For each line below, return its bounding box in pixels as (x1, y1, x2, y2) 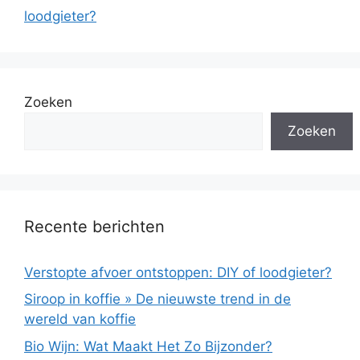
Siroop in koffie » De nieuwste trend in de (24, 291, 291, 308)
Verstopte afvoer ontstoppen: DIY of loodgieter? (24, 264, 332, 280)
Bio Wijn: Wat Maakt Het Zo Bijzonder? (24, 337, 272, 354)
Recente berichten (24, 216, 165, 236)
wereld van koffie (24, 311, 136, 328)
